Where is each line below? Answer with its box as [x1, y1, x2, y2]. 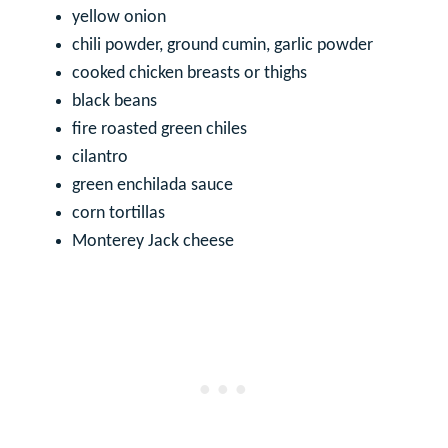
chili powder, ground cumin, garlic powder [72, 35, 373, 55]
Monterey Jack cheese [72, 231, 234, 251]
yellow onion [72, 7, 166, 27]
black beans [72, 91, 157, 111]
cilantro [72, 147, 128, 167]
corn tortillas [72, 203, 165, 223]
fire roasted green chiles [72, 119, 247, 139]
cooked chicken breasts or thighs [72, 63, 307, 83]
